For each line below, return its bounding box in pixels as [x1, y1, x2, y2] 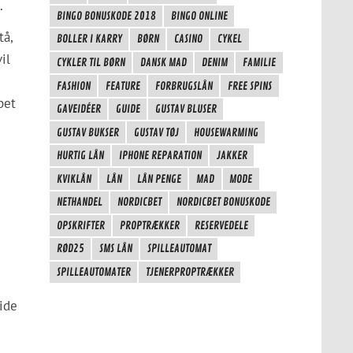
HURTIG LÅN [56, 148, 104, 163]
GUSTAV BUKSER [56, 124, 119, 139]
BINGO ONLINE [170, 8, 228, 23]
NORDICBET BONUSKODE [176, 195, 270, 210]
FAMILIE [243, 54, 277, 69]
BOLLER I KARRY [56, 32, 122, 46]
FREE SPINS [228, 78, 273, 93]
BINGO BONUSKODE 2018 [56, 8, 156, 23]
